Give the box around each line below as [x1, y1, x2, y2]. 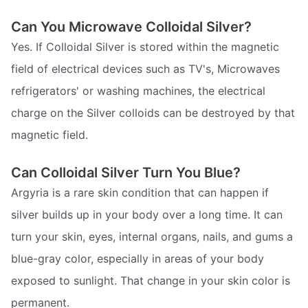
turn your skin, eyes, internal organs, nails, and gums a [11, 229, 293, 243]
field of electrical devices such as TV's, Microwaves [11, 62, 280, 76]
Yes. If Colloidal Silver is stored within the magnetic [11, 40, 279, 54]
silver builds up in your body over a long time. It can [11, 207, 283, 221]
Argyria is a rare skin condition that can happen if [11, 185, 269, 199]
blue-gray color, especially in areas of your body [11, 251, 264, 265]
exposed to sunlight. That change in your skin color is [11, 273, 290, 287]
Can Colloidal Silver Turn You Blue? [11, 164, 241, 181]
